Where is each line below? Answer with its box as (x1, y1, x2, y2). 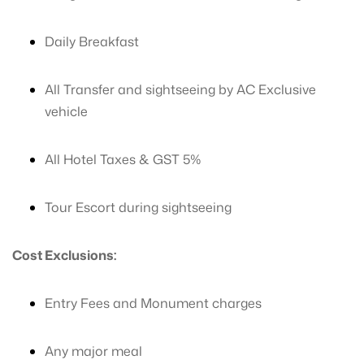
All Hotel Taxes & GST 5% (45, 150, 201, 168)
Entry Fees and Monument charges (45, 294, 262, 312)
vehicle (45, 102, 88, 120)
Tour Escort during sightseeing (45, 198, 232, 216)
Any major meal (45, 342, 142, 360)
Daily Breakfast (45, 32, 139, 50)
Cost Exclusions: (12, 246, 116, 264)
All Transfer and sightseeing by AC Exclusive (45, 80, 316, 98)
